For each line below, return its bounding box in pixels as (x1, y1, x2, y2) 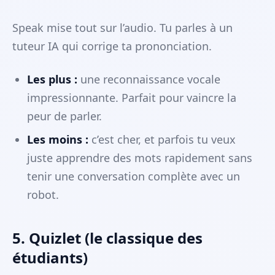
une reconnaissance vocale (77, 72, 220, 87)
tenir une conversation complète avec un (27, 169, 240, 184)
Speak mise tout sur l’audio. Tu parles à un (12, 20, 233, 36)
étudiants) (12, 247, 88, 268)
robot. (27, 187, 59, 203)
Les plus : (27, 72, 77, 87)
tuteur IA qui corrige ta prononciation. (12, 39, 212, 54)
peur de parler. (27, 109, 102, 124)
